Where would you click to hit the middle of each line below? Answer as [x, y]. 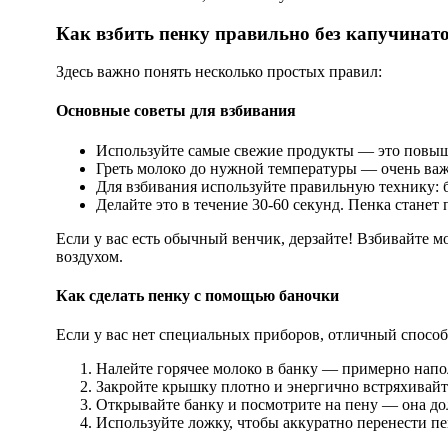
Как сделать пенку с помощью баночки [197, 296]
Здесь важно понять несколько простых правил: [219, 72]
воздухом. [89, 256]
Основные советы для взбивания [176, 111]
